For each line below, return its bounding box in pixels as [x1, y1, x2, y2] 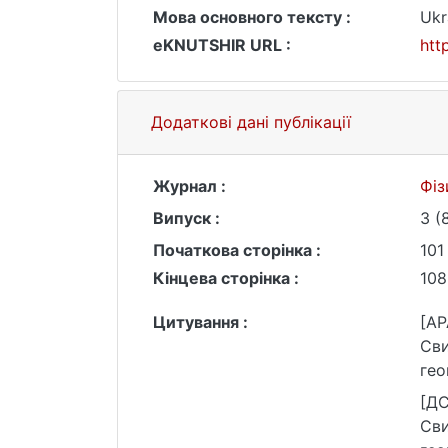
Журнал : [153, 176, 226, 196]
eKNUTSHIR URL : [153, 35, 291, 55]
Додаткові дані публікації [151, 112, 351, 132]
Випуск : [153, 208, 220, 228]
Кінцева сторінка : [153, 268, 299, 288]
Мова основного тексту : [153, 7, 351, 27]
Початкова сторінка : [153, 240, 321, 260]
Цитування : [153, 312, 248, 332]
